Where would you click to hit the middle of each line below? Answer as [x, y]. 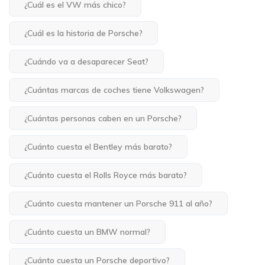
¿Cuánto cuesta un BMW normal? [87, 232]
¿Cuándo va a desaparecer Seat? [86, 62]
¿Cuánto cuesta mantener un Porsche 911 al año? [118, 204]
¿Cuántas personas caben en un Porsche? [103, 119]
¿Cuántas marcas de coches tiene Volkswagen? [114, 90]
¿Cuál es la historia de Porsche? [83, 33]
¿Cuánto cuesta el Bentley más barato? [98, 147]
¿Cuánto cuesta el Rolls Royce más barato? [106, 175]
